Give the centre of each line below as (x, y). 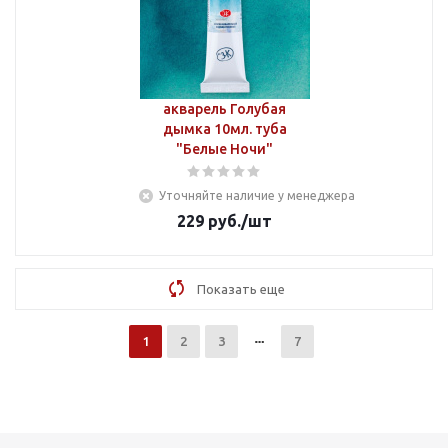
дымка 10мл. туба (224, 129)
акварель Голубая (224, 109)
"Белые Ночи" (224, 149)
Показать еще (241, 289)
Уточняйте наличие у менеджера (257, 195)
